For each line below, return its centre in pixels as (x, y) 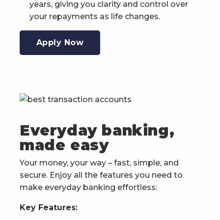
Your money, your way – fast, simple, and (99, 163)
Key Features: (49, 207)
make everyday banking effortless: (88, 187)
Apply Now (60, 43)
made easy (64, 145)
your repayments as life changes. (95, 17)
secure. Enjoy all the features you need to (101, 175)
